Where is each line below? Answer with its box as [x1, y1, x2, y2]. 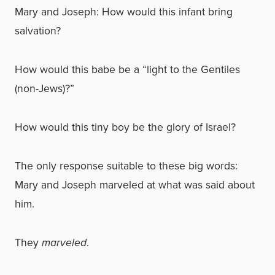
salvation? [15, 23, 61, 39]
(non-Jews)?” [15, 80, 74, 96]
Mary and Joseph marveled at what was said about [15, 177, 255, 193]
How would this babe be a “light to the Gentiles [15, 61, 240, 77]
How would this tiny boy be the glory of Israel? [15, 119, 236, 135]
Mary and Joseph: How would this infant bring [15, 4, 233, 20]
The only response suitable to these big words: [15, 158, 238, 174]
